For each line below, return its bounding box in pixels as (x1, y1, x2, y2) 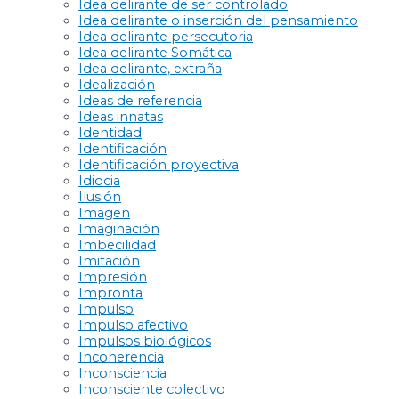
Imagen (78, 204, 130, 221)
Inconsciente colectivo (78, 380, 225, 397)
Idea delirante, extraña (78, 60, 222, 77)
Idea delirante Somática (78, 44, 232, 61)
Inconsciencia (78, 364, 167, 381)
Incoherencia (78, 348, 164, 365)
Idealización (78, 76, 155, 93)
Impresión (78, 268, 147, 285)
